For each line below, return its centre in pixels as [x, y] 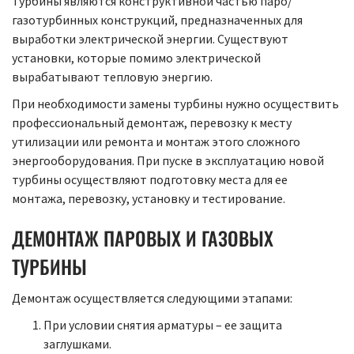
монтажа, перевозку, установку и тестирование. [149, 199]
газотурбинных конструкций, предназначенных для [157, 20]
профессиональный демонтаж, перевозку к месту [152, 123]
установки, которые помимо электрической [136, 58]
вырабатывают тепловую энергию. [113, 77]
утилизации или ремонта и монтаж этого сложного [156, 142]
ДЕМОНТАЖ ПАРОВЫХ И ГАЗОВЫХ [143, 238]
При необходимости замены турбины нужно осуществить [175, 104]
